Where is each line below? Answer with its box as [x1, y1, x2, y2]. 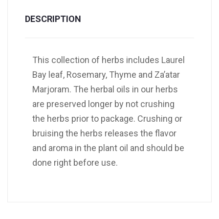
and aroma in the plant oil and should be [32, 143, 184, 153]
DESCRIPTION [25, 14, 81, 24]
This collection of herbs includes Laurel [32, 55, 185, 66]
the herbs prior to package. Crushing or [32, 113, 182, 124]
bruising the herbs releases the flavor [32, 128, 176, 139]
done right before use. [32, 157, 118, 168]
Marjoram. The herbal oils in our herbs [32, 84, 178, 95]
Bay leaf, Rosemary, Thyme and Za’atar [32, 69, 180, 80]
